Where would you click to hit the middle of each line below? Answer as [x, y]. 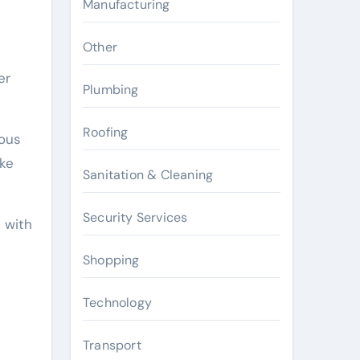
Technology [117, 303]
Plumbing [111, 90]
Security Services [135, 217]
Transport [112, 345]
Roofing [106, 132]
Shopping [111, 260]
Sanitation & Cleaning [148, 175]
